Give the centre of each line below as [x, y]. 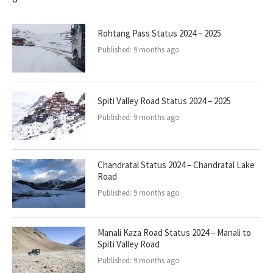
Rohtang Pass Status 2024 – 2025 [159, 33]
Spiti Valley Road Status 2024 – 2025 [164, 101]
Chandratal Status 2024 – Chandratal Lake [176, 165]
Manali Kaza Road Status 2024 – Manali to [174, 232]
